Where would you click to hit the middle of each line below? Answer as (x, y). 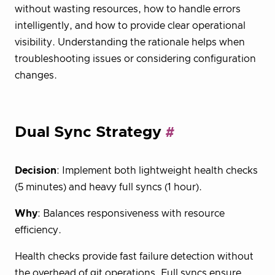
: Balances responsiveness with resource (131, 213)
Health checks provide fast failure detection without (134, 256)
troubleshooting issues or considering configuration (135, 59)
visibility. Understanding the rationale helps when (130, 43)
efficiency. (38, 230)
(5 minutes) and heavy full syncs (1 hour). (108, 187)
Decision (36, 170)
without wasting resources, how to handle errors (128, 10)
